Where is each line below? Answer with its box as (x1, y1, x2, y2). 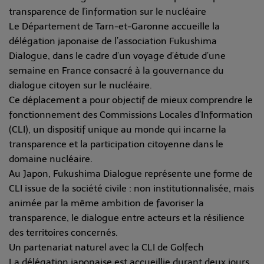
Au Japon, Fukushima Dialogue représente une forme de (9, 168, 253, 180)
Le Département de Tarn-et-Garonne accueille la (9, 21, 220, 32)
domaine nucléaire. (9, 153, 93, 165)
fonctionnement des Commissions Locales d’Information (9, 109, 253, 121)
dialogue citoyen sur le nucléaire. (9, 80, 152, 91)
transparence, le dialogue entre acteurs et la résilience (9, 212, 245, 224)
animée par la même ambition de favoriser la (9, 197, 204, 209)
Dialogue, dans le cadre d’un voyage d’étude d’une (9, 50, 226, 62)
